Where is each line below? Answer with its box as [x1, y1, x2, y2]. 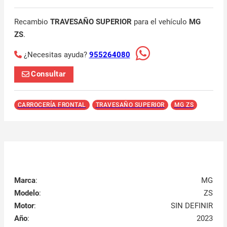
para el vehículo [131, 17, 189, 26]
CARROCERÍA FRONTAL [17, 101, 86, 108]
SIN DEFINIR [171, 201, 213, 211]
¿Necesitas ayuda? [23, 50, 89, 59]
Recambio [14, 17, 50, 26]
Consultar [31, 69, 66, 79]
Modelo [14, 188, 39, 198]
